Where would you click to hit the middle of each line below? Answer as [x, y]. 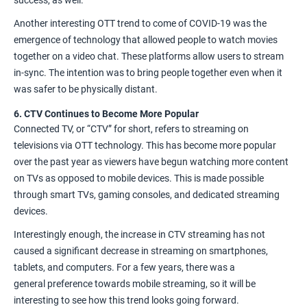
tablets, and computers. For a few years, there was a [124, 267]
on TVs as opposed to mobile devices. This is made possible [139, 178]
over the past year [52, 161]
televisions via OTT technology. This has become [115, 145]
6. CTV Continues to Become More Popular [106, 113]
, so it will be [231, 283]
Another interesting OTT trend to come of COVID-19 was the [140, 23]
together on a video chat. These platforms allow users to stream [149, 56]
